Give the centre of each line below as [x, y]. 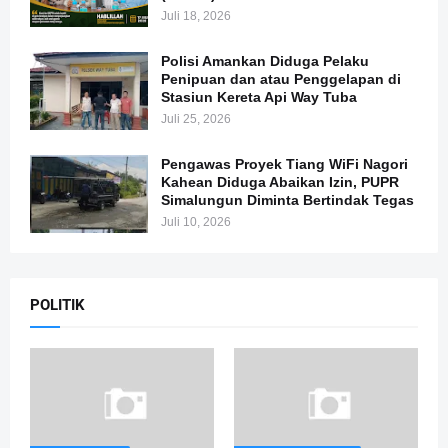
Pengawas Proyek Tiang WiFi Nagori [284, 164]
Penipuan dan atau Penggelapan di [281, 79]
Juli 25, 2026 [196, 119]
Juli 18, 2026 [196, 16]
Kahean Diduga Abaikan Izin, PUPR [280, 182]
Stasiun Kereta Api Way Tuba [259, 97]
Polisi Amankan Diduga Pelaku [265, 61]
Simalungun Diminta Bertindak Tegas [287, 200]
